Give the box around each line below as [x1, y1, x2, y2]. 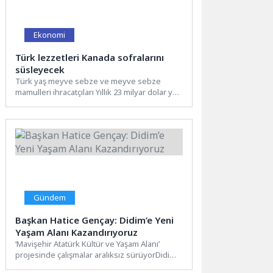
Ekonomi [34, 29, 66, 40]
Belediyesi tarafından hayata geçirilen [15, 260, 154, 271]
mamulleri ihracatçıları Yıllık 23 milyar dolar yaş [15, 86, 181, 97]
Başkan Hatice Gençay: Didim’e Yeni [15, 213, 174, 226]
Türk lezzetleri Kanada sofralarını [15, 51, 165, 63]
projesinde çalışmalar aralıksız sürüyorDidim [15, 249, 177, 260]
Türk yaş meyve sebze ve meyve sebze [15, 75, 161, 87]
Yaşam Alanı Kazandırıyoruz [15, 225, 138, 238]
